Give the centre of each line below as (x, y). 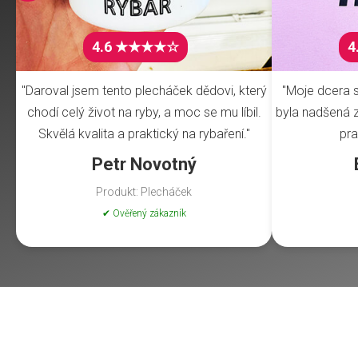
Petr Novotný (144, 165)
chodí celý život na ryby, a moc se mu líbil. (144, 113)
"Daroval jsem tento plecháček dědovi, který (144, 91)
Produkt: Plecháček (144, 192)
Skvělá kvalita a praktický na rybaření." (144, 134)
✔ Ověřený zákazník (144, 214)
